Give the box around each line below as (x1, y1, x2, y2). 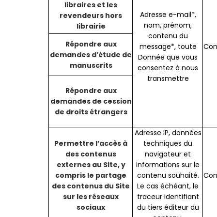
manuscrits (69, 61, 112, 71)
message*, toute (139, 42, 197, 52)
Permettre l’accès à (54, 139, 128, 149)
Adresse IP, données (134, 128, 201, 138)
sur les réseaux (63, 192, 119, 202)
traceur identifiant (137, 192, 199, 202)
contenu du (148, 31, 188, 41)
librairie (76, 21, 106, 31)
